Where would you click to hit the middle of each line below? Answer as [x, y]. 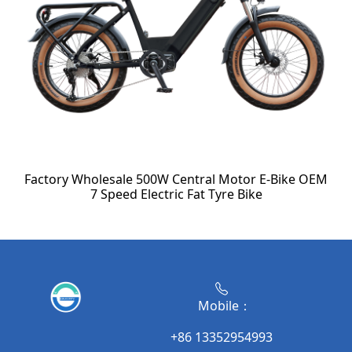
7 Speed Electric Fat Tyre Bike [176, 194]
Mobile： [222, 306]
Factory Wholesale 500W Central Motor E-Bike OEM [176, 180]
